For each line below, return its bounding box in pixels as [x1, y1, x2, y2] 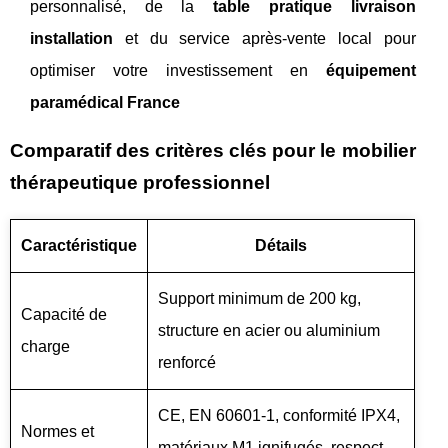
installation [30, 30, 113, 47]
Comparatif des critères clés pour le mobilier [10, 140, 416, 161]
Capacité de [21, 306, 107, 323]
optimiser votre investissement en [30, 62, 326, 79]
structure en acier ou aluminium [158, 322, 380, 339]
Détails [255, 237, 307, 254]
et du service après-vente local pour [113, 30, 416, 47]
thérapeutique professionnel [10, 172, 270, 193]
